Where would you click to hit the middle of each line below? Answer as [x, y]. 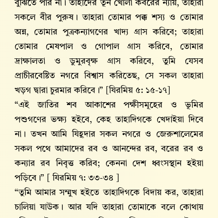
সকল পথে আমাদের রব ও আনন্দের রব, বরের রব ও [109, 149]
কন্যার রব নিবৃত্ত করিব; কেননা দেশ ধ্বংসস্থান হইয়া [109, 164]
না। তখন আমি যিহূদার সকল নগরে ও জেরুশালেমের [109, 135]
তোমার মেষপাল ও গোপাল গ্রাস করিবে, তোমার [109, 47]
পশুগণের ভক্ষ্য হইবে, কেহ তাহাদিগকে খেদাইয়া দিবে [109, 120]
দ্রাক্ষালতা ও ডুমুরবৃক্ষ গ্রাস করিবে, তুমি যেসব [109, 62]
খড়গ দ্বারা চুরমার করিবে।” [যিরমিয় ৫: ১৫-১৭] [92, 91]
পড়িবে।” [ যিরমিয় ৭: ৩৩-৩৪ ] [67, 178]
